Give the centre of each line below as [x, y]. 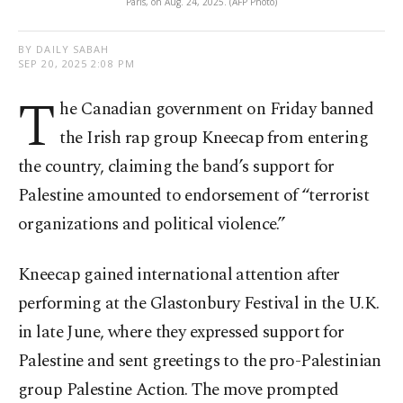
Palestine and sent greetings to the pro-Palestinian [200, 362]
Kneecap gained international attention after [179, 275]
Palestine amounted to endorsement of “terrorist [194, 196]
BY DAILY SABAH [64, 49]
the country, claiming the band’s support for [176, 167]
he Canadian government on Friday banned [217, 110]
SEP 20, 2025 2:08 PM [76, 64]
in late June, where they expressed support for [181, 333]
